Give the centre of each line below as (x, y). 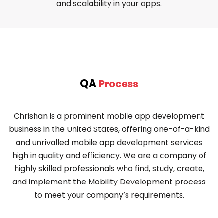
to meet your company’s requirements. (109, 195)
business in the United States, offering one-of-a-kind (109, 129)
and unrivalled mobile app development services (109, 143)
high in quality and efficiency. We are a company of (109, 156)
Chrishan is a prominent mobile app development (109, 116)
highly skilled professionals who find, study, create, (109, 169)
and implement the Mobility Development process (109, 182)
